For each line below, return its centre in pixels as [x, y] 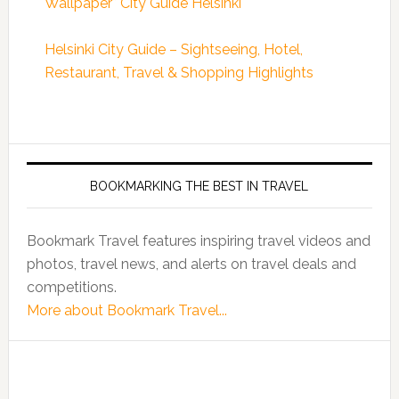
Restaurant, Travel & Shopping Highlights [179, 73]
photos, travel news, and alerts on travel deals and [191, 264]
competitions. [71, 287]
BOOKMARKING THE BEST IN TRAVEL [199, 186]
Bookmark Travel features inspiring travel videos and [198, 241]
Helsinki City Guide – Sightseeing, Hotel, [173, 49]
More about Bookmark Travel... [126, 310]
